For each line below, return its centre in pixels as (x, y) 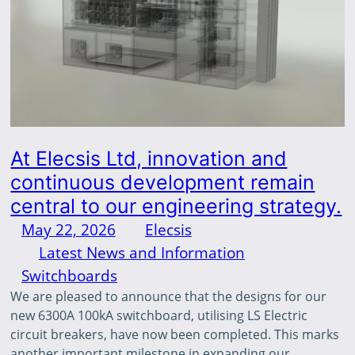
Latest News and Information (141, 252)
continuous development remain (163, 182)
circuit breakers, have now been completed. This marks (175, 334)
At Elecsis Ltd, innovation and (149, 158)
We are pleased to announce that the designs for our (169, 296)
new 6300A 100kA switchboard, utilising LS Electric (159, 315)
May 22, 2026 (68, 229)
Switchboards (69, 275)
